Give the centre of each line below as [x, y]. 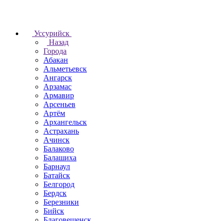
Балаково [59, 149]
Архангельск [65, 122]
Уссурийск [52, 33]
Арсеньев [59, 104]
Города [55, 51]
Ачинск [56, 140]
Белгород [59, 184]
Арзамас [57, 87]
